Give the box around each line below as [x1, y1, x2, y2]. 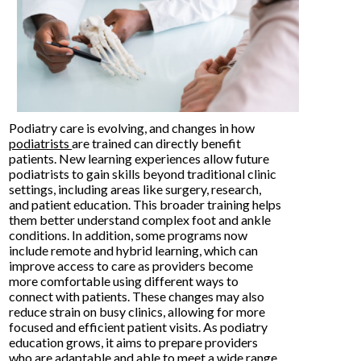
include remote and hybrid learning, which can [9, 242, 259, 258]
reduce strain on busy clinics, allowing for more [9, 303, 266, 319]
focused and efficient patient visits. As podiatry [9, 318, 268, 334]
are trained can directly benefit [72, 135, 242, 151]
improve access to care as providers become [9, 257, 254, 273]
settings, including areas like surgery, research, [9, 180, 262, 197]
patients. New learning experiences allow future [9, 150, 270, 166]
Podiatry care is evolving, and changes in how [9, 119, 255, 135]
